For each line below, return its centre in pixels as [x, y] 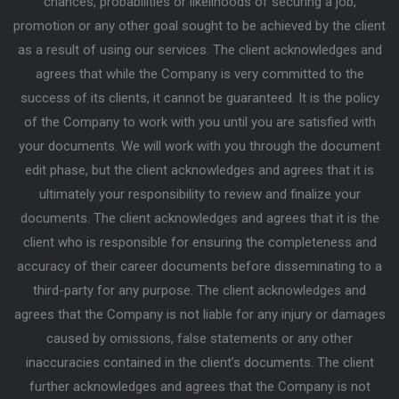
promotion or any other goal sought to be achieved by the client [199, 26]
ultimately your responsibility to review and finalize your [199, 195]
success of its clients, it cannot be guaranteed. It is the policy [199, 98]
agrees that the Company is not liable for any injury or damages [199, 315]
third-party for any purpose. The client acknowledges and [199, 291]
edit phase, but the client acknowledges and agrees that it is [199, 171]
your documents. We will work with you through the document [199, 147]
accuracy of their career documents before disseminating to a [199, 267]
